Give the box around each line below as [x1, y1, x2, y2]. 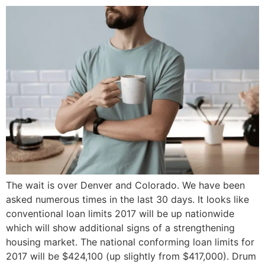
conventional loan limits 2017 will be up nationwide [6, 208, 234, 220]
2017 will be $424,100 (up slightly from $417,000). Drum [6, 250, 256, 263]
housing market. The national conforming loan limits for [6, 236, 254, 248]
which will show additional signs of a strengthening [6, 222, 235, 234]
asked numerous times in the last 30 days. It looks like [6, 193, 249, 206]
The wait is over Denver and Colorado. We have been [6, 179, 245, 192]
